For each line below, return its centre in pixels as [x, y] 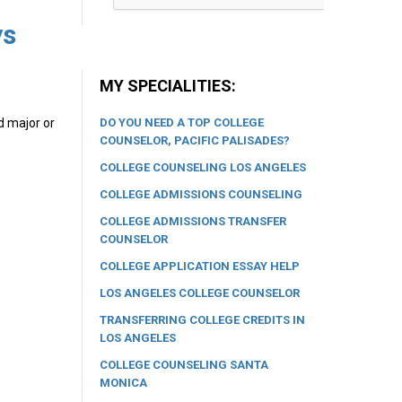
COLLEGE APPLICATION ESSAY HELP [200, 266]
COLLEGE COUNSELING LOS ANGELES [203, 167]
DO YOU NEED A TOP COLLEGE [182, 122]
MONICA [123, 382]
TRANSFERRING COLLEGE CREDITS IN [202, 319]
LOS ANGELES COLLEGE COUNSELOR [200, 293]
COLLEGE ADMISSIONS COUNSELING [201, 194]
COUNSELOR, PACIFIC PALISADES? [195, 140]
